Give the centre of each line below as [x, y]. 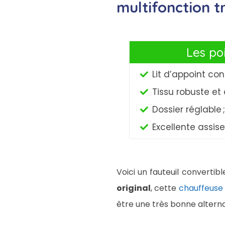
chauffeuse [201, 188]
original [134, 188]
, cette [165, 188]
